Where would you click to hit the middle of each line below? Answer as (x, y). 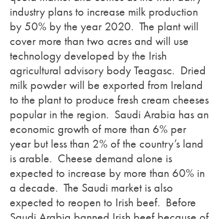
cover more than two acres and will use (99, 41)
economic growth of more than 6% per (98, 129)
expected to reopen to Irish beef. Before (103, 202)
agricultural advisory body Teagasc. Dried (108, 70)
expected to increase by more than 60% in (107, 173)
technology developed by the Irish (88, 56)
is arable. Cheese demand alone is (91, 158)
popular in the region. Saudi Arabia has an (109, 114)
